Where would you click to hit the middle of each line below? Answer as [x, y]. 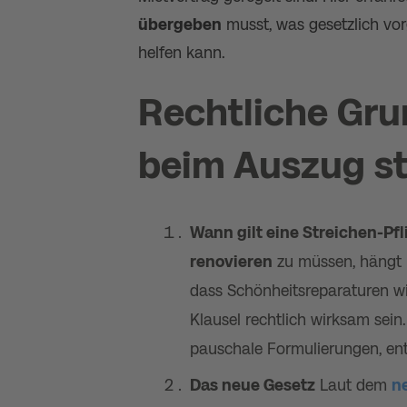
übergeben [180, 25]
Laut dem [353, 385]
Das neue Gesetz [253, 385]
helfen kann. [182, 53]
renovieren [231, 262]
